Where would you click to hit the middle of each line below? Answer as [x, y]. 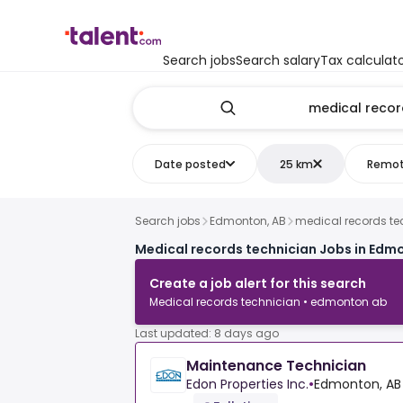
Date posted [190, 164]
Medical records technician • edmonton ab [268, 302]
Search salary [278, 60]
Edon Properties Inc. [247, 385]
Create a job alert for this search [258, 284]
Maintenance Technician [276, 366]
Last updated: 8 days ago [207, 334]
